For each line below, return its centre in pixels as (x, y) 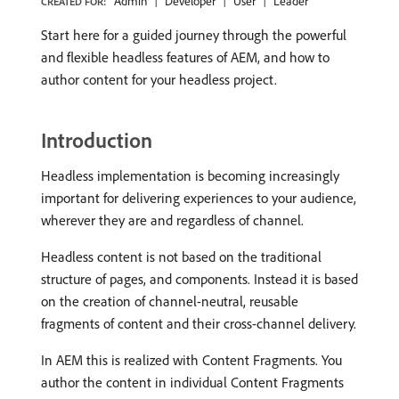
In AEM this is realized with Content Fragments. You (191, 360)
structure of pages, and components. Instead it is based (199, 279)
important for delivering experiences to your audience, (199, 198)
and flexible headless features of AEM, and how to (185, 57)
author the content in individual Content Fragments (192, 382)
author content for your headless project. (159, 79)
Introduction (97, 140)
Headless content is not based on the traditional (181, 256)
